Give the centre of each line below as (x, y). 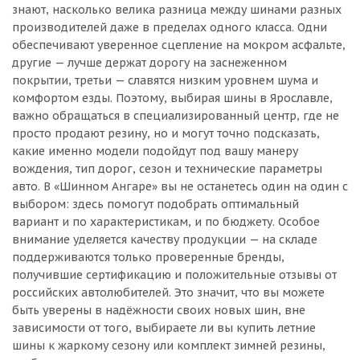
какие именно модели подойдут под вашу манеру (155, 151)
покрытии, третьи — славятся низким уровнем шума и (165, 80)
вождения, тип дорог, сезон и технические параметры (167, 169)
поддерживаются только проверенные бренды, (148, 257)
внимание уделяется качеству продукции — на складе (165, 239)
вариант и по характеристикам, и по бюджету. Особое (166, 222)
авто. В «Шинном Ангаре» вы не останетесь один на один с (180, 186)
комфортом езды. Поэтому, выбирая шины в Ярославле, (172, 98)
